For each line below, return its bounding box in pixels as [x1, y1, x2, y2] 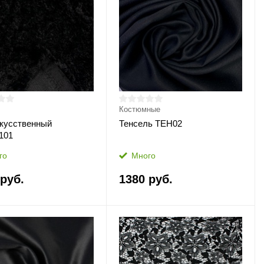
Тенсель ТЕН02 [118, 118, 182, 128]
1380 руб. [118, 173, 173, 186]
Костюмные [118, 105, 160, 114]
